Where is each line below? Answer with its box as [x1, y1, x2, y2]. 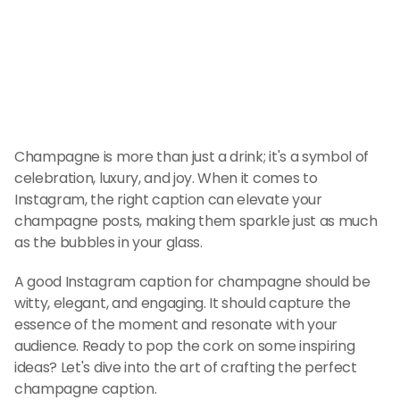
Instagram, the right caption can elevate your [14, 189, 322, 210]
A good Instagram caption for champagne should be [14, 271, 371, 292]
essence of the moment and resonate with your [14, 314, 337, 335]
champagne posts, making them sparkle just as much [14, 211, 378, 231]
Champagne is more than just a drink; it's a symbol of [14, 146, 370, 167]
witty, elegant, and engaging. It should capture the [14, 293, 351, 313]
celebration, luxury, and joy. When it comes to [14, 168, 318, 188]
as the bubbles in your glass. [14, 232, 203, 253]
